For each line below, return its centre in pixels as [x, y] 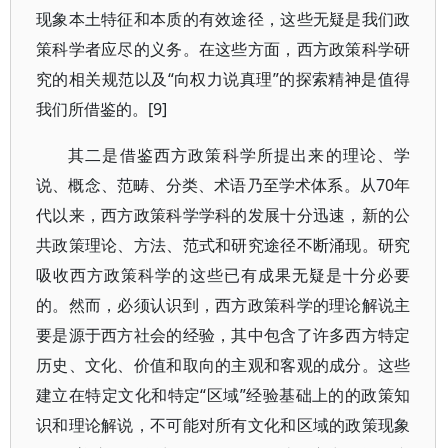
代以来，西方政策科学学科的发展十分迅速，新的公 [223, 215]
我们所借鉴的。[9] [101, 109]
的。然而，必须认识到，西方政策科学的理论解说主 [223, 305]
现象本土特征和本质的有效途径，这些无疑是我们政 [223, 19]
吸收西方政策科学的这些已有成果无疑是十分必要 [223, 275]
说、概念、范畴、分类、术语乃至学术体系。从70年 [223, 185]
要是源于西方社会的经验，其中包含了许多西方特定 [223, 335]
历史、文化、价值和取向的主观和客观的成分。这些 [223, 365]
